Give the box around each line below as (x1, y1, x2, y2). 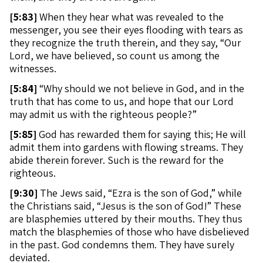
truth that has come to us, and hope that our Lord (9, 95, 234, 108)
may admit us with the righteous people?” (9, 107, 197, 121)
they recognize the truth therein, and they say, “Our (9, 36, 241, 49)
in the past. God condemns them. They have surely (9, 238, 234, 251)
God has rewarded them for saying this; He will (36, 127, 246, 141)
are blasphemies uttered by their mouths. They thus (9, 212, 242, 225)
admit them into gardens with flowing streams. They (9, 140, 243, 154)
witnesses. (9, 62, 56, 75)
